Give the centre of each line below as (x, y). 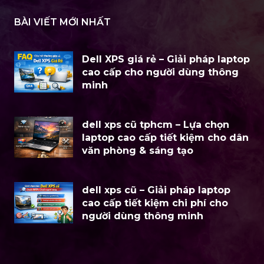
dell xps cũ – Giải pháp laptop (156, 190)
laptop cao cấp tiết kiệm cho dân (165, 138)
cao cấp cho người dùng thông (160, 72)
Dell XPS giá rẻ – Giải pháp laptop (166, 59)
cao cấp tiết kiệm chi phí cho (155, 203)
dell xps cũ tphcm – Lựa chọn (156, 125)
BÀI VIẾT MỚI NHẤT (62, 22)
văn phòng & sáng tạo (138, 151)
